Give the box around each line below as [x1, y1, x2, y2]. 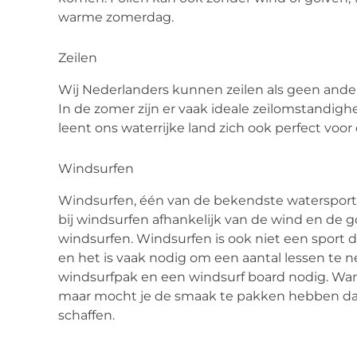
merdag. [120, 9, 174, 25]
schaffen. [58, 307, 118, 323]
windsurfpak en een [58, 269, 189, 284]
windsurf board [189, 269, 285, 284]
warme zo [58, 9, 120, 25]
